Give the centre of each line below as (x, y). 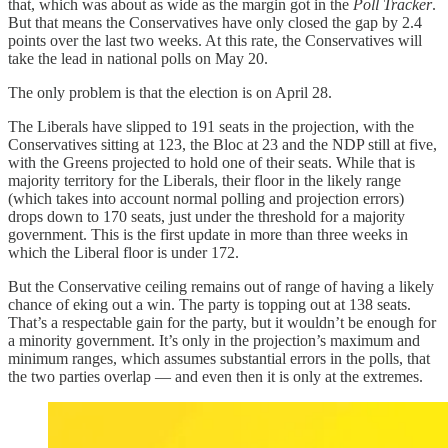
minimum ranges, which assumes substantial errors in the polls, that (219, 358)
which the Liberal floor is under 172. (123, 252)
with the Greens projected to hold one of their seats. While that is (211, 162)
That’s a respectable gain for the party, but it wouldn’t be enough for (222, 322)
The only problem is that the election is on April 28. (170, 92)
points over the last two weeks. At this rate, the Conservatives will (215, 40)
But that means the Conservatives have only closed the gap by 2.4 (215, 22)
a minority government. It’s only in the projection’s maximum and (214, 340)
